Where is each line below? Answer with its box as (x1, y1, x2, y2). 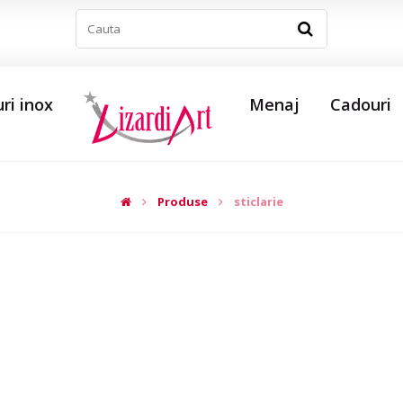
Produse (157, 193, 208, 210)
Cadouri (329, 94, 391, 115)
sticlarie (233, 193, 283, 210)
